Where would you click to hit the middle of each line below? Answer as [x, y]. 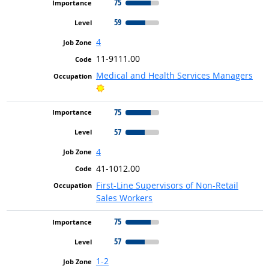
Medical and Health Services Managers [174, 76]
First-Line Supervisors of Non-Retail [167, 185]
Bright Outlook [133, 88]
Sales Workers [124, 198]
